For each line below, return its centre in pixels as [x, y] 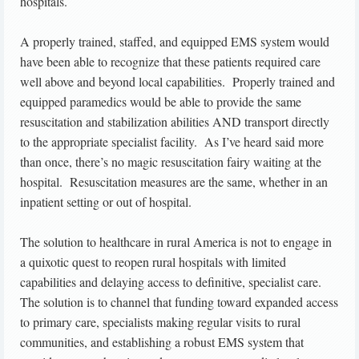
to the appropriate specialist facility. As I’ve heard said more [172, 141]
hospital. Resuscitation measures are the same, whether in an [174, 182]
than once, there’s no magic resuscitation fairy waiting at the [171, 161]
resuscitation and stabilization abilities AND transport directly [175, 121]
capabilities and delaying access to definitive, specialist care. [173, 282]
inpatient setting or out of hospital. [106, 202]
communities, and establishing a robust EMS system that [162, 342]
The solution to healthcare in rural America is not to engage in [176, 242]
